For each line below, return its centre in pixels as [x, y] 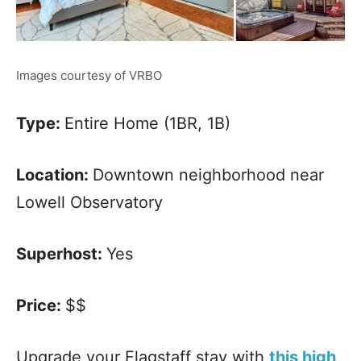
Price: [41, 305]
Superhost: [61, 253]
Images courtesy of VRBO [89, 75]
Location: [54, 174]
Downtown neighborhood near [208, 174]
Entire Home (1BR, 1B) [147, 123]
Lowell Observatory [89, 202]
